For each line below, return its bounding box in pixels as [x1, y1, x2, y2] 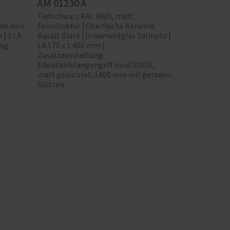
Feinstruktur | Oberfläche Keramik [37, 22, 155, 30]
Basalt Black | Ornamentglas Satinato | [37, 32, 170, 40]
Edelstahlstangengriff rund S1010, [37, 61, 155, 69]
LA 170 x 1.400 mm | [37, 42, 104, 50]
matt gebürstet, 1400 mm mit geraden [37, 71, 171, 79]
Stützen [37, 81, 64, 89]
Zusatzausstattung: [37, 51, 104, 60]
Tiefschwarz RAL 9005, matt [37, 12, 133, 21]
